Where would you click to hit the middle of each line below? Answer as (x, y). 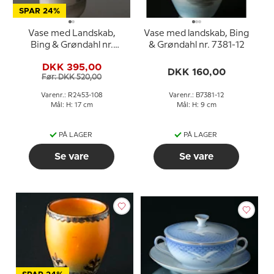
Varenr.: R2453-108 (72, 95)
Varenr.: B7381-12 (196, 95)
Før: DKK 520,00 (72, 77)
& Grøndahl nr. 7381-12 (196, 45)
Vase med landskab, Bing (196, 34)
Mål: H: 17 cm (72, 105)
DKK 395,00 (72, 67)
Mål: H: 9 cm (196, 105)
